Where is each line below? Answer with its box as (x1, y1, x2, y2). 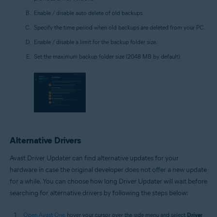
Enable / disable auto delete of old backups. (34, 9, 144, 17)
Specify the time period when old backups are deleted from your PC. (34, 24, 205, 31)
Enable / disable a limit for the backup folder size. (34, 38, 157, 46)
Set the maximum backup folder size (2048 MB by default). (34, 53, 181, 61)
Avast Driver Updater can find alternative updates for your (10, 154, 179, 163)
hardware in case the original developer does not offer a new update (10, 166, 207, 174)
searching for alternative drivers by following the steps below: (10, 189, 188, 198)
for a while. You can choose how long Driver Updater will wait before (10, 177, 207, 186)
